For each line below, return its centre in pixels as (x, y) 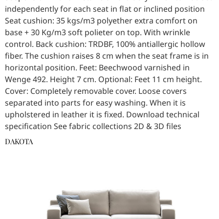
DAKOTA (19, 142)
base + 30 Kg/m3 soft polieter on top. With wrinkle (98, 33)
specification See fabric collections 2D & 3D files (93, 126)
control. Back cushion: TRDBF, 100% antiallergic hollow (105, 44)
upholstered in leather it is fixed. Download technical (102, 115)
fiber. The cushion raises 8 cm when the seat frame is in (107, 56)
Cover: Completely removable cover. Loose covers (96, 91)
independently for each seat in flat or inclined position (105, 9)
